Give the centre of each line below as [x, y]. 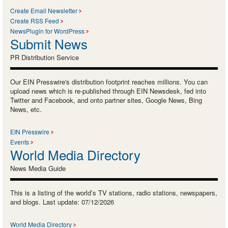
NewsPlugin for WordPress [47, 31]
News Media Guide [38, 168]
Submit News [49, 43]
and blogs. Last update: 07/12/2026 [62, 202]
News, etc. [26, 109]
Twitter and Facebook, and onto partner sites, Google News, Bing [106, 100]
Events [20, 141]
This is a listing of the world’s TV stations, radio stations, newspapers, [114, 192]
